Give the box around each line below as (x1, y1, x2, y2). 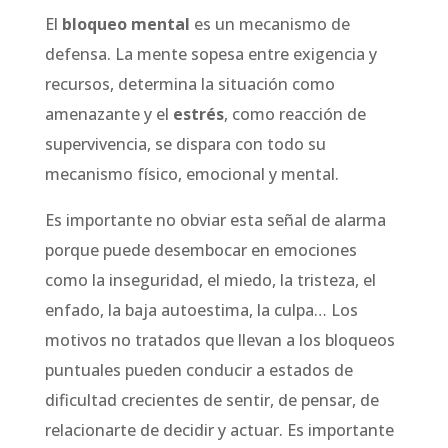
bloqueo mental (61, 13, 190, 35)
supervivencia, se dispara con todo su (44, 133, 326, 155)
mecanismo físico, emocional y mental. (44, 163, 339, 185)
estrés (172, 103, 224, 125)
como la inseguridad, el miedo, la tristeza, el (44, 269, 376, 291)
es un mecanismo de (189, 13, 350, 35)
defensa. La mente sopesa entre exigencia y (44, 43, 377, 65)
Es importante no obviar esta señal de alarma (44, 209, 386, 231)
